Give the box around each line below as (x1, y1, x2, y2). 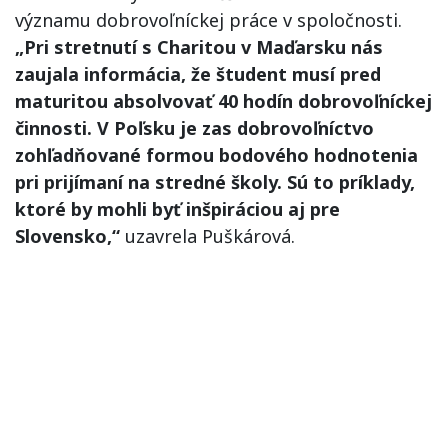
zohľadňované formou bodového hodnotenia (15, 143, 418, 167)
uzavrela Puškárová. (120, 224, 295, 248)
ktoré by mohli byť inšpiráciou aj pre (15, 197, 340, 221)
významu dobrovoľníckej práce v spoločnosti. (15, 8, 402, 32)
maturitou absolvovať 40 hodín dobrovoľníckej (15, 89, 432, 113)
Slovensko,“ (15, 224, 120, 248)
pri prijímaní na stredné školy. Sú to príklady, (15, 170, 415, 194)
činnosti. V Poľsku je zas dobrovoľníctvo (15, 116, 374, 140)
